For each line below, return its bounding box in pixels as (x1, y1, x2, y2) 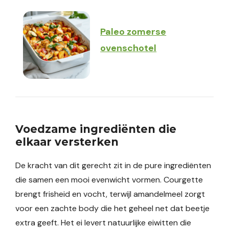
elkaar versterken (15, 135, 119, 148)
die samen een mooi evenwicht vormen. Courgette (15, 174, 203, 185)
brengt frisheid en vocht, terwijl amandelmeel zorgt (15, 188, 205, 199)
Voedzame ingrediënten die (15, 122, 176, 135)
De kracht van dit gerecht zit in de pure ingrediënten (15, 159, 211, 171)
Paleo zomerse (100, 25, 167, 38)
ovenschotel (100, 41, 157, 54)
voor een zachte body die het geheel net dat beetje (15, 202, 210, 214)
